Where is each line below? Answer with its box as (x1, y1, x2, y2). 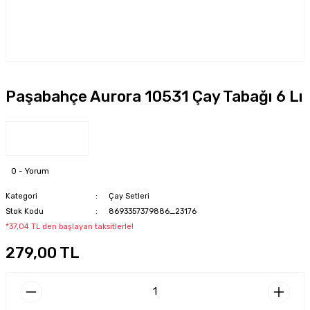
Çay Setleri (108, 192, 149, 201)
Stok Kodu (6, 207, 44, 216)
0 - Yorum (11, 166, 49, 176)
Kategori (6, 192, 37, 201)
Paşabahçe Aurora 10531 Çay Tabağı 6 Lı (6, 87, 303, 106)
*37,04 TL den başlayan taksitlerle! (6, 222, 134, 231)
